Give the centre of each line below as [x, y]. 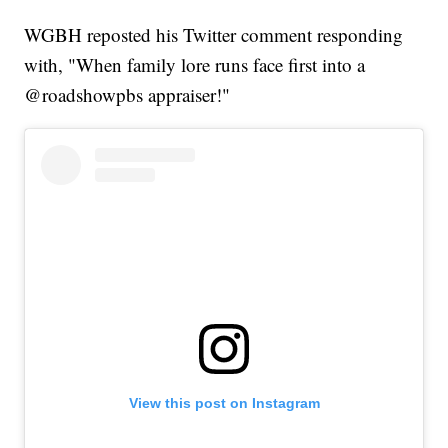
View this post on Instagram [224, 403]
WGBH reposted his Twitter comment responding [214, 35]
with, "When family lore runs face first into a [195, 65]
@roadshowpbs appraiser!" [127, 95]
